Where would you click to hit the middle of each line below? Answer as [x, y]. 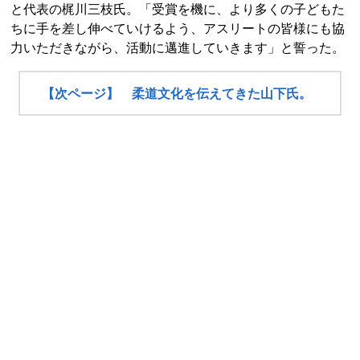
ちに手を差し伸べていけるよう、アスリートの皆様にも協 [178, 29]
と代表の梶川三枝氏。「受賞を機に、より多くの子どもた [178, 10]
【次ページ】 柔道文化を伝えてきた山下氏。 [177, 94]
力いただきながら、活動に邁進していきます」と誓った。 [178, 48]
